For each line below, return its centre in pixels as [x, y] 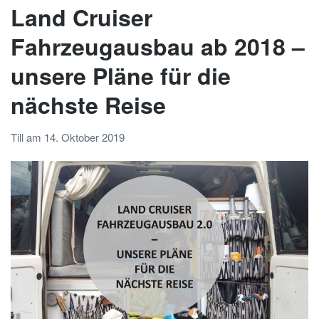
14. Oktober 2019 [84, 137]
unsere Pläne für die [121, 75]
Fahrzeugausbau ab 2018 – [158, 46]
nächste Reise [88, 104]
